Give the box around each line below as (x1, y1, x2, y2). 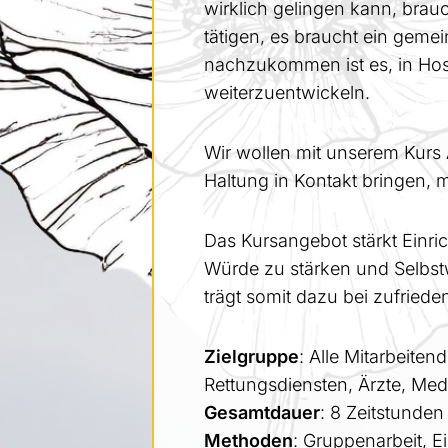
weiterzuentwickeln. (204, 81, 381, 103)
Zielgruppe (204, 345, 299, 367)
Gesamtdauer (204, 401, 320, 423)
